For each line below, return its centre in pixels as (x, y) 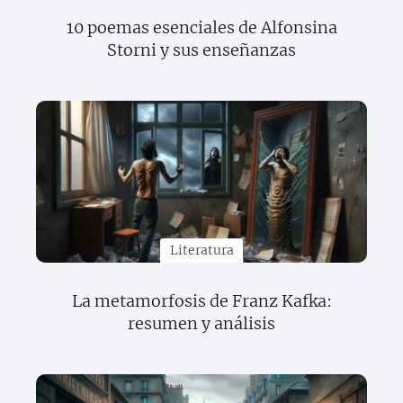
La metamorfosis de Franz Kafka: (201, 301)
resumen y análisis (201, 323)
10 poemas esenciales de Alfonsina (201, 27)
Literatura (201, 251)
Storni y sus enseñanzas (201, 50)
